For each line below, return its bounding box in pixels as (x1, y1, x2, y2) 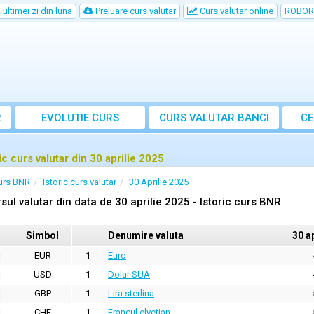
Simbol (26, 230, 59, 241)
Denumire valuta (108, 230, 184, 241)
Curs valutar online (198, 6, 273, 16)
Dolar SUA (108, 269, 150, 280)
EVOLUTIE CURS (41, 111, 119, 124)
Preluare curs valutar (93, 6, 176, 16)
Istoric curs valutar (43, 177, 116, 187)
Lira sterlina (108, 288, 154, 299)
